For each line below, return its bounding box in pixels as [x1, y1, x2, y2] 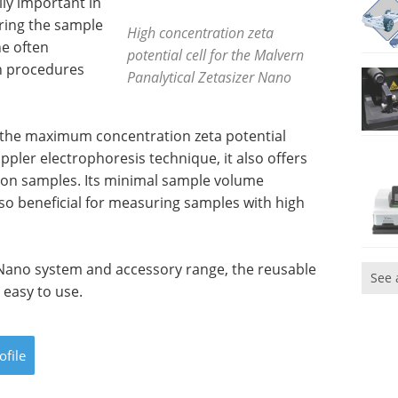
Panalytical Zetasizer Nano [127, 68, 292, 86]
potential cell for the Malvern [127, 45, 305, 64]
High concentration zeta [127, 23, 275, 42]
